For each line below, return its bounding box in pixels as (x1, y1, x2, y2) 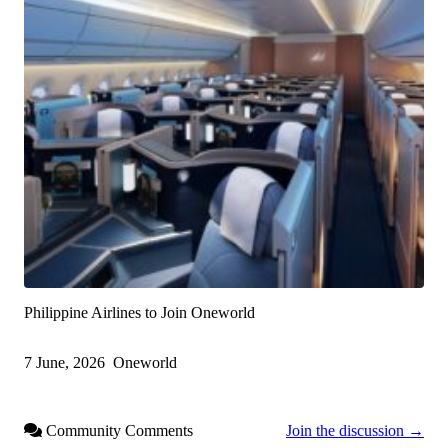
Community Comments (42, 422, 193, 440)
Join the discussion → (286, 422, 424, 440)
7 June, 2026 (24, 354, 105, 372)
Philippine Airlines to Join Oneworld (24, 304, 255, 322)
